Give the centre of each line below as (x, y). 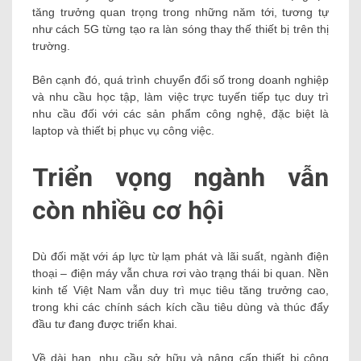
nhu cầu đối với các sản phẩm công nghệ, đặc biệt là (180, 114)
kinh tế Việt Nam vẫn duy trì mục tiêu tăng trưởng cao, (180, 290)
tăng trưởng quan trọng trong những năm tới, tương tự (180, 12)
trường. (51, 46)
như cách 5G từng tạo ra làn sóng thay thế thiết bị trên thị (180, 29)
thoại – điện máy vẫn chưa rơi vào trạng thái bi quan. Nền (180, 274)
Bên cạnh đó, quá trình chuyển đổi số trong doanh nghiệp (180, 80)
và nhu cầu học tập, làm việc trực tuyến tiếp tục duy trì (180, 97)
